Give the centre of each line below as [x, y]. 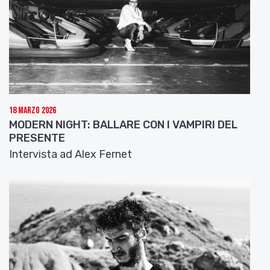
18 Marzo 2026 [33, 110]
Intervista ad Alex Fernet [71, 154]
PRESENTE [37, 138]
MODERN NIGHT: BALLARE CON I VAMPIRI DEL [123, 124]
